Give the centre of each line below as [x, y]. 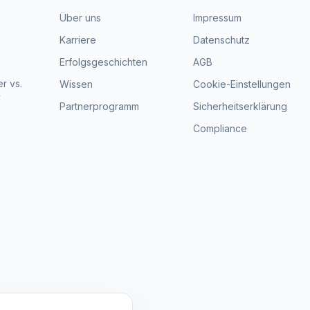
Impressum [217, 18]
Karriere [77, 40]
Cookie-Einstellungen [241, 84]
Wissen [76, 84]
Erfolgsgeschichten [103, 62]
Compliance [220, 128]
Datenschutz [221, 40]
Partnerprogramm [99, 106]
